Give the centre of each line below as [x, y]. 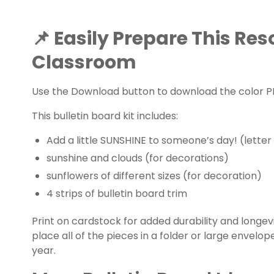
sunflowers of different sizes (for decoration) [154, 176]
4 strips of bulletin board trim [117, 194]
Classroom [84, 63]
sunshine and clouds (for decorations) [138, 158]
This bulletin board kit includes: [105, 116]
